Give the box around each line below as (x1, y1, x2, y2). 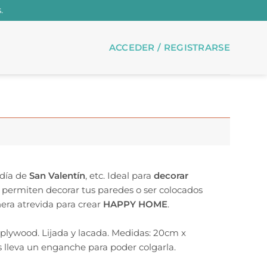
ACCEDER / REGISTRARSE (108, 42, 230, 53)
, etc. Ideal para (85, 169, 154, 181)
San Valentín (26, 169, 85, 181)
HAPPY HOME (103, 198, 167, 210)
